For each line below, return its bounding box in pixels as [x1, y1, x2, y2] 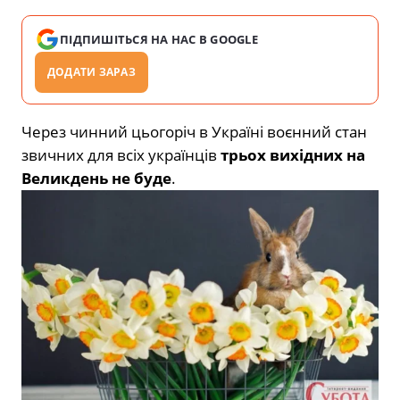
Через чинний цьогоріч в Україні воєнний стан [21, 121, 367, 143]
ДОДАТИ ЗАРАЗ [47, 64, 136, 80]
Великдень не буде [21, 168, 171, 189]
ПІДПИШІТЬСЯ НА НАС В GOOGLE [60, 31, 259, 48]
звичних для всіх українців [21, 145, 221, 166]
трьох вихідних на [221, 145, 365, 166]
